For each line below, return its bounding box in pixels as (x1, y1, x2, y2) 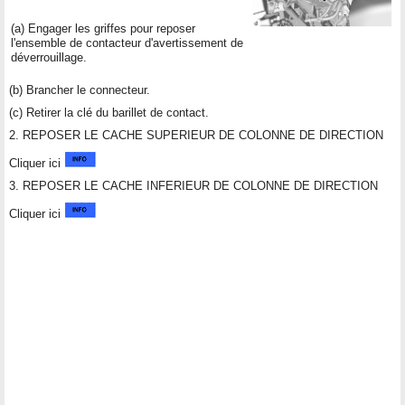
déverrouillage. (11, 50, 87, 64)
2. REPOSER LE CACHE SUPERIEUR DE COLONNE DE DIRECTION (9, 127, 383, 142)
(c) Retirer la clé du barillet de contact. (9, 105, 209, 119)
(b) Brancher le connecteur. (9, 82, 150, 97)
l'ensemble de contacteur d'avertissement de (11, 35, 243, 50)
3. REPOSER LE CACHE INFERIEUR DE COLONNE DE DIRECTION (9, 178, 378, 193)
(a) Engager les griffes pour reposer (11, 21, 195, 35)
